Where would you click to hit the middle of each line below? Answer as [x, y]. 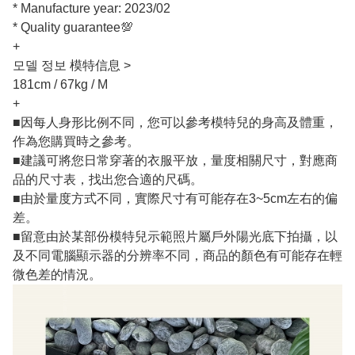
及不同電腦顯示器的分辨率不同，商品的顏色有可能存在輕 [177, 256]
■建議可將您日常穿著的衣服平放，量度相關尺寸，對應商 [175, 161]
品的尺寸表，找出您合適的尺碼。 [108, 180]
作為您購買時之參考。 [76, 142]
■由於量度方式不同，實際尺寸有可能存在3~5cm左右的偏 [175, 199]
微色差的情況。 [57, 275]
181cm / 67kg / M [60, 85]
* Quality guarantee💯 [73, 28]
